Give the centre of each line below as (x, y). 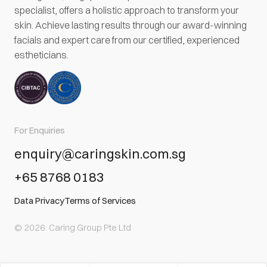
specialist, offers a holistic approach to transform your (127, 10)
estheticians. (41, 55)
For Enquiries (40, 130)
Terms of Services (100, 200)
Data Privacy (39, 200)
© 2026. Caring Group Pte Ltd (73, 227)
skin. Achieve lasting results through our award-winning (131, 25)
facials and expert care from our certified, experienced (127, 40)
